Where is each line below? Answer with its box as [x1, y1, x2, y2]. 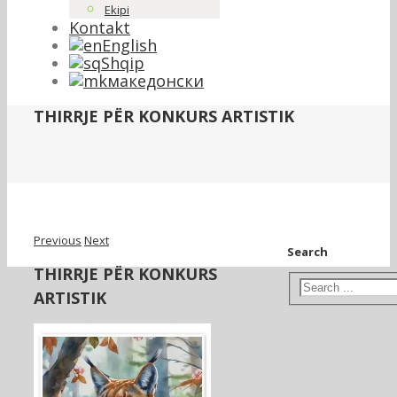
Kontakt [69, 17, 130, 38]
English [102, 35, 157, 56]
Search [287, 244, 329, 260]
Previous [34, 232, 82, 248]
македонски [107, 70, 204, 91]
